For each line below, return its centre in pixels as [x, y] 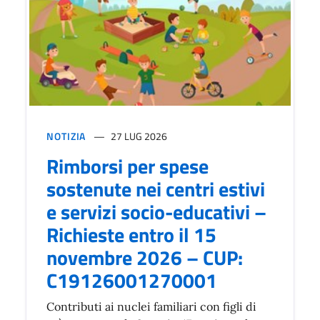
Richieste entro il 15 [131, 235]
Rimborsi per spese [127, 166]
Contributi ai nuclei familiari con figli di [151, 306]
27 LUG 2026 [139, 136]
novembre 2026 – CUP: [145, 257]
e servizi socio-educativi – [156, 212]
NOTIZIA [66, 136]
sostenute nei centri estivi [156, 189]
